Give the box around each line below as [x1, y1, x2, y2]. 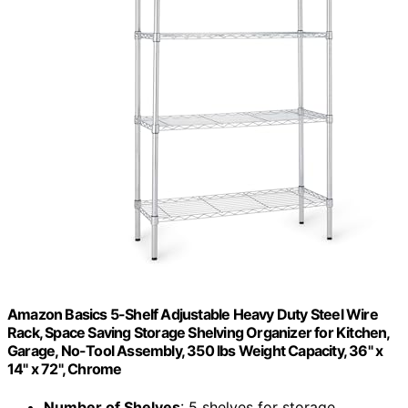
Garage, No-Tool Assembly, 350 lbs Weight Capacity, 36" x [7, 342, 383, 361]
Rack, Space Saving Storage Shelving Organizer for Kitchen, [7, 323, 390, 342]
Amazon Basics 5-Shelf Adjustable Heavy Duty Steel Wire [7, 305, 378, 324]
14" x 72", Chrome [7, 360, 122, 379]
